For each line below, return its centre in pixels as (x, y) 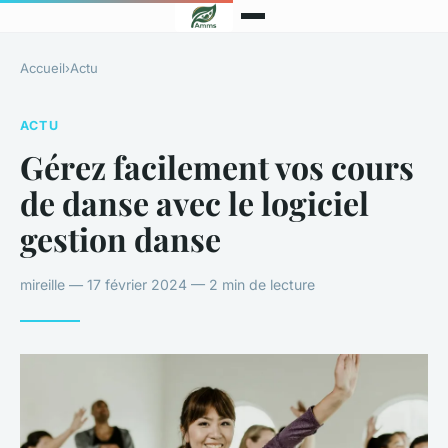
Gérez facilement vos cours (217, 166)
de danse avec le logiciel (194, 202)
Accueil (42, 68)
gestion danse (120, 238)
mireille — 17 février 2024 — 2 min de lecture (167, 284)
